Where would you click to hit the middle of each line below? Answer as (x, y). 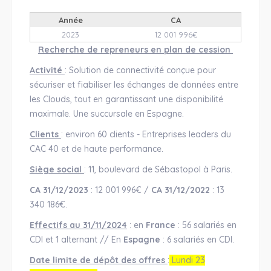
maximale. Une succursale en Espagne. (108, 114)
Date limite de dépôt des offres (98, 260)
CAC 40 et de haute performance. (97, 149)
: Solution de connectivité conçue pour (140, 70)
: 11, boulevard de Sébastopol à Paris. (159, 169)
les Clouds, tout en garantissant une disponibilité (126, 99)
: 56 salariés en (206, 225)
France (160, 225)
